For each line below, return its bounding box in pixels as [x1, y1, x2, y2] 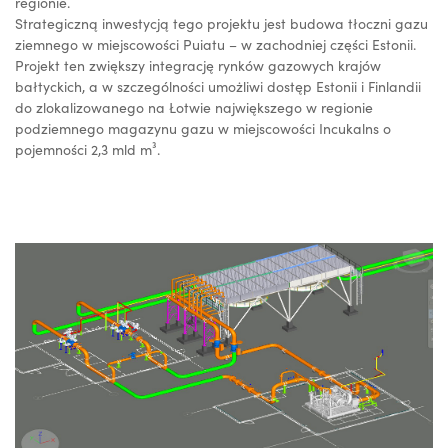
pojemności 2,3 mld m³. [15, 140, 160, 159]
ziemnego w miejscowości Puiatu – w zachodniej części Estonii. [15, 35, 416, 54]
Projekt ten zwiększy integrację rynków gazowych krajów [15, 56, 381, 75]
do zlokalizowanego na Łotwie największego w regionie [15, 98, 373, 117]
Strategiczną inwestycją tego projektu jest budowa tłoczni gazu [15, 14, 428, 33]
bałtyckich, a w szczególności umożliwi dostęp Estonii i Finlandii [15, 77, 421, 96]
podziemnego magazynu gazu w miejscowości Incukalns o [15, 119, 391, 138]
